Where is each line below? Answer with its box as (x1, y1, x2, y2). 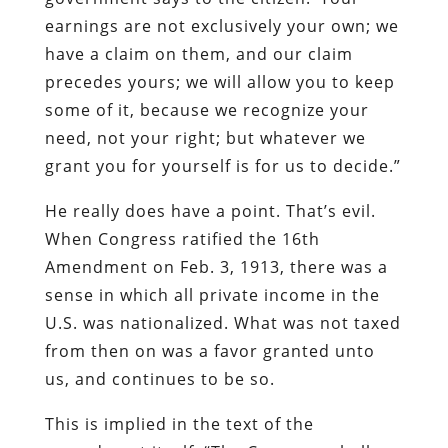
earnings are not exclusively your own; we (44, 14, 399, 37)
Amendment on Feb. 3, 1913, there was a (44, 255, 388, 278)
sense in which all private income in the (44, 283, 380, 306)
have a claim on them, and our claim (44, 42, 353, 65)
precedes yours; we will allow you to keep (44, 70, 395, 93)
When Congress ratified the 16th (44, 227, 320, 250)
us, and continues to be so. (44, 367, 275, 390)
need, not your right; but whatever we (44, 126, 366, 149)
